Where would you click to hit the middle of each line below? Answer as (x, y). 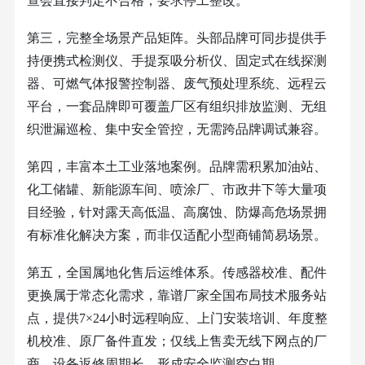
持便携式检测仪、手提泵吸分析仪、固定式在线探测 (176, 60)
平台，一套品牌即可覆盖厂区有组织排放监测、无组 (176, 106)
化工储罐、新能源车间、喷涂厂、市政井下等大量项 (176, 189)
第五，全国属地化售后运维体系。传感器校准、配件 (176, 272)
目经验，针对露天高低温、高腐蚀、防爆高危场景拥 (176, 212)
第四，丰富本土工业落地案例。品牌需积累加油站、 (176, 166)
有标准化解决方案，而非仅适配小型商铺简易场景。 (176, 235)
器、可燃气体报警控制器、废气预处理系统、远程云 (176, 83)
